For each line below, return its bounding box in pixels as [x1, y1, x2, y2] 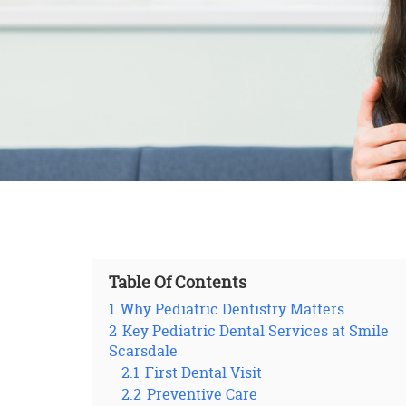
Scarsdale [109, 341, 178, 361]
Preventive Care [147, 384, 257, 404]
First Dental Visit [145, 362, 262, 382]
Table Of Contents [109, 271, 246, 294]
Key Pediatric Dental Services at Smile [122, 321, 389, 341]
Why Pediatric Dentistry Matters [121, 299, 344, 319]
